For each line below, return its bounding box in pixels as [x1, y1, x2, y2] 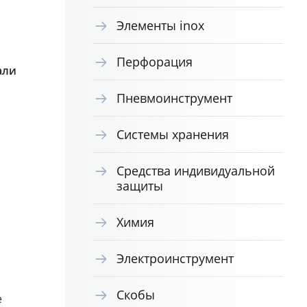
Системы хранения [116, 126, 229, 143]
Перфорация [116, 53, 193, 70]
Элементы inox [116, 17, 204, 34]
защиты [116, 177, 163, 194]
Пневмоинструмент [116, 90, 232, 106]
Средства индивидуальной [116, 162, 275, 179]
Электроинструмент [116, 250, 234, 267]
